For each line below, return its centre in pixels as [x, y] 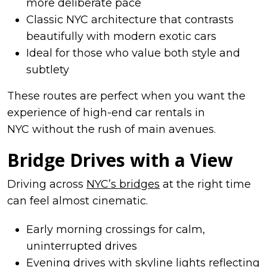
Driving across [47, 184]
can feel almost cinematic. [77, 201]
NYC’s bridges [123, 184]
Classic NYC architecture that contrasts [130, 19]
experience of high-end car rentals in [106, 112]
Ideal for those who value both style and [133, 53]
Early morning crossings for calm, [116, 229]
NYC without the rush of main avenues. [111, 129]
